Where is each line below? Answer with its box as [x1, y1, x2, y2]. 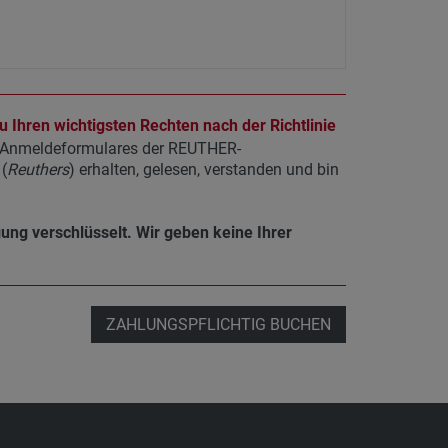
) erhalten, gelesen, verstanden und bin [68, 160, 339, 180]
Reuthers [6, 160, 69, 180]
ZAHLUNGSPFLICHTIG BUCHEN [106, 315, 331, 335]
